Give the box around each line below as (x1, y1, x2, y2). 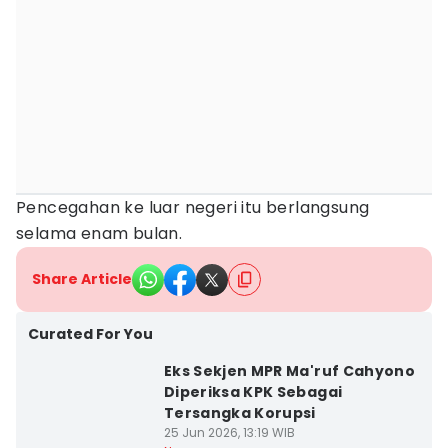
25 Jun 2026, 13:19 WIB (163, 424, 295, 441)
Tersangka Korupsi (163, 403, 316, 423)
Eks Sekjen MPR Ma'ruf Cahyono (163, 361, 416, 381)
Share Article (32, 269, 132, 289)
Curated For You (28, 324, 153, 344)
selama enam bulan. (16, 222, 183, 245)
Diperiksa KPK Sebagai (163, 382, 343, 402)
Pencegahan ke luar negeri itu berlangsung (16, 196, 370, 219)
